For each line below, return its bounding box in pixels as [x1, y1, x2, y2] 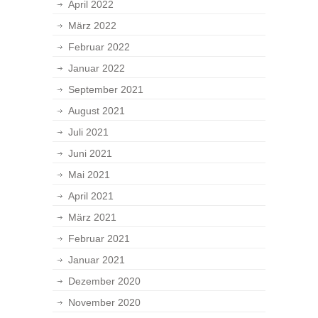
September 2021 [68, 84, 143, 95]
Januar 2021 [68, 254, 125, 265]
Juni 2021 [68, 148, 112, 159]
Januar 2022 [68, 62, 125, 74]
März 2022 [68, 20, 116, 31]
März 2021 [68, 212, 116, 223]
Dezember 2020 [68, 275, 141, 287]
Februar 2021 [68, 233, 130, 244]
